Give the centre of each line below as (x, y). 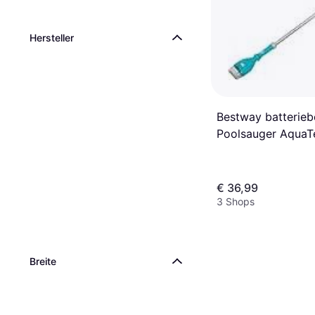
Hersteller (52, 38)
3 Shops (236, 201)
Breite (43, 261)
